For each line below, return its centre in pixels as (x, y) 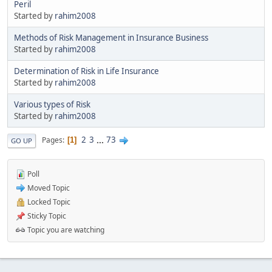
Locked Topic (48, 202)
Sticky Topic (46, 216)
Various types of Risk (52, 104)
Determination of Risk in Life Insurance (87, 71)
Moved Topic (48, 188)
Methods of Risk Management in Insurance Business (111, 37)
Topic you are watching (65, 229)
